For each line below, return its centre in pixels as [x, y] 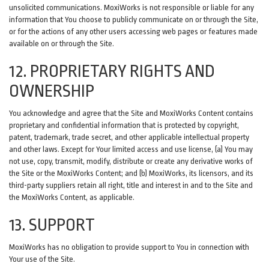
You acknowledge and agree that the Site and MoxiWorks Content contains [131, 113]
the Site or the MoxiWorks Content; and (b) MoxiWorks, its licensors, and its [131, 173]
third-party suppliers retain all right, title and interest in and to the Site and [131, 185]
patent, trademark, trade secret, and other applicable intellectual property [129, 137]
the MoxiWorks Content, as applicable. [72, 197]
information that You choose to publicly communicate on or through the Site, [134, 20]
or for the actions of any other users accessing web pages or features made [133, 32]
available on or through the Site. [62, 44]
